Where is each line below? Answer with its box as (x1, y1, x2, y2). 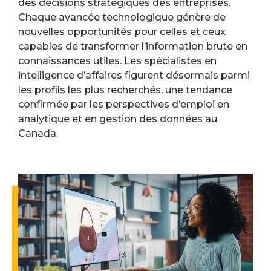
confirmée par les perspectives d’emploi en (18, 99, 229, 110)
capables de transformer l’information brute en (18, 41, 247, 52)
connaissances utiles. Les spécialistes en (18, 55, 217, 67)
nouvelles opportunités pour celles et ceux (18, 26, 226, 38)
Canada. (18, 128, 58, 139)
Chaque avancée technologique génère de (18, 11, 226, 23)
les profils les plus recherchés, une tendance (18, 84, 232, 96)
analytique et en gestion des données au (18, 113, 217, 125)
